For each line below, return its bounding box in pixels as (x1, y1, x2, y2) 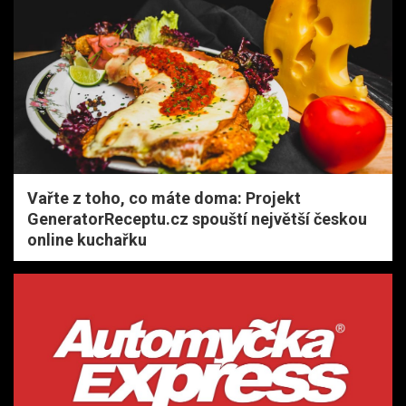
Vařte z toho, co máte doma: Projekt (27, 188, 301, 208)
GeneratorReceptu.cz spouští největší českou (27, 208, 367, 228)
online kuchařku (27, 229, 147, 249)
